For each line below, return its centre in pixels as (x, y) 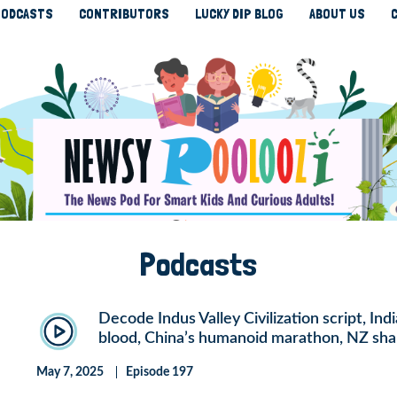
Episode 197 (159, 372)
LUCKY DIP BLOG (239, 14)
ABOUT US (337, 14)
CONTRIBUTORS (124, 14)
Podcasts (198, 265)
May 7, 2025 (70, 372)
